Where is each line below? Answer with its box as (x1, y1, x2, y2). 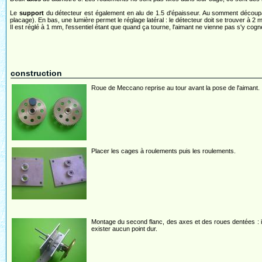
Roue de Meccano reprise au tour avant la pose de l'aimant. (91, 84, 260, 91)
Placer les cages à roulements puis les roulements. (91, 147, 237, 154)
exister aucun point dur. (91, 225, 157, 232)
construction (11, 68, 62, 78)
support (19, 9, 44, 16)
